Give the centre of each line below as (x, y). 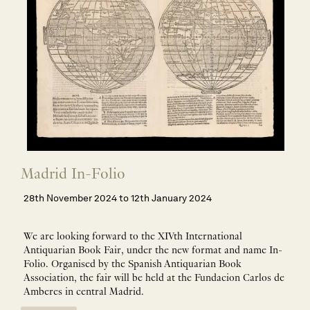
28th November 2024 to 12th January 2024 (118, 198)
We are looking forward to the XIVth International (133, 237)
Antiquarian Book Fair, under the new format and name (146, 251)
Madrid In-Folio (73, 175)
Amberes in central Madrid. (84, 292)
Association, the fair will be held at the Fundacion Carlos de (154, 279)
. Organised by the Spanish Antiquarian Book (144, 265)
